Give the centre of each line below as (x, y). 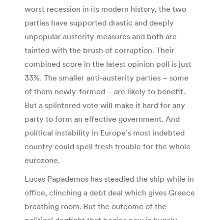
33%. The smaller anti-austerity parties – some (107, 78)
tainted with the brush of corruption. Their (99, 50)
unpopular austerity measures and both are (101, 37)
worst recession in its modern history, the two (105, 9)
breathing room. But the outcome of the (96, 206)
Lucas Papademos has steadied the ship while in (109, 179)
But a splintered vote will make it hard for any (105, 105)
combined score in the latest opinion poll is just (108, 64)
